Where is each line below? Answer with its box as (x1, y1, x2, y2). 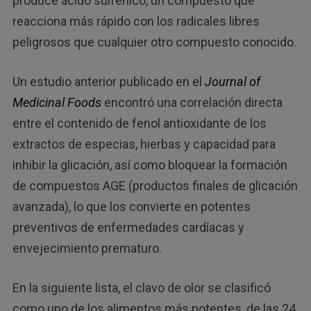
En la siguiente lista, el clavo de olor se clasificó (12, 280, 271, 296)
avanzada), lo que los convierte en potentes (12, 199, 251, 215)
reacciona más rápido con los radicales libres (12, 14, 260, 29)
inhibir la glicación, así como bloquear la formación (12, 158, 287, 173)
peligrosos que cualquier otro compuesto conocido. (12, 35, 296, 50)
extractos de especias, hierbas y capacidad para (12, 137, 276, 152)
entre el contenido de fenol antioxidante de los (12, 116, 267, 131)
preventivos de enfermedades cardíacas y (12, 220, 244, 235)
